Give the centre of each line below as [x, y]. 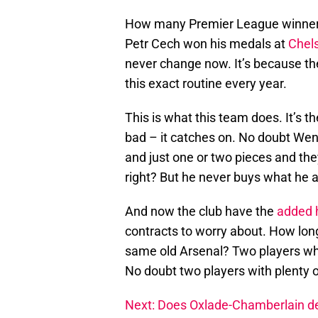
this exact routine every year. [206, 84]
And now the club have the [201, 212]
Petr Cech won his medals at [207, 44]
